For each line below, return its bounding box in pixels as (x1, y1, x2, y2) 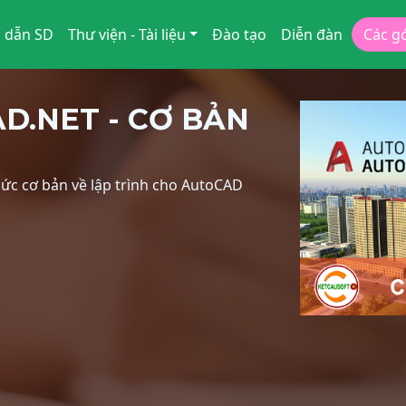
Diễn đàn (281, 24, 343, 44)
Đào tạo (212, 24, 267, 44)
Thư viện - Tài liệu (67, 24, 186, 44)
